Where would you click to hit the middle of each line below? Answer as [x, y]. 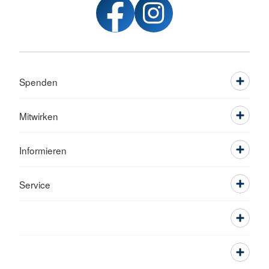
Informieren [43, 150]
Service [35, 185]
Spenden [38, 82]
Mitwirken [39, 116]
